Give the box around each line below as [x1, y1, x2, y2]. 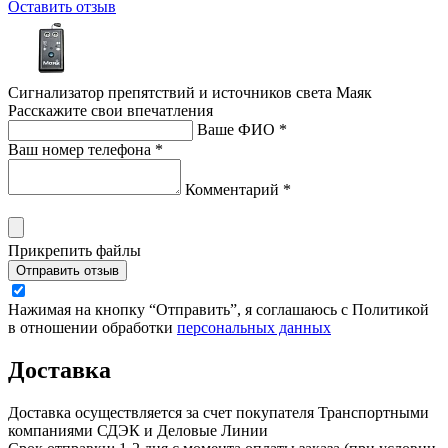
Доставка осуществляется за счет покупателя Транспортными [8, 403, 429, 421]
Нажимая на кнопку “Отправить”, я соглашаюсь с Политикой [8, 300, 429, 318]
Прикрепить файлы [8, 241, 141, 259]
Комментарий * [185, 180, 291, 198]
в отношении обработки [8, 318, 177, 336]
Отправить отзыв [16, 262, 119, 278]
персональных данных [177, 318, 331, 336]
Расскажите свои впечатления [8, 101, 213, 119]
